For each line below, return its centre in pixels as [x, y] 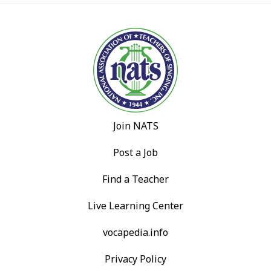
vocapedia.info [135, 233]
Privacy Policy [135, 259]
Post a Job [135, 153]
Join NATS [135, 126]
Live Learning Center [135, 206]
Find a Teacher [135, 179]
